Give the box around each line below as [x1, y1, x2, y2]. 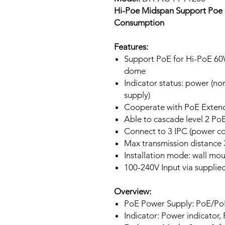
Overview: [114, 186, 151, 196]
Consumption [114, 18, 164, 28]
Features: [114, 42, 148, 52]
